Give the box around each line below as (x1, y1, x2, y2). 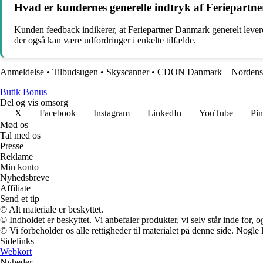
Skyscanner (106, 67, 149, 77)
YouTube (199, 108, 233, 119)
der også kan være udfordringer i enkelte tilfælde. (14, 35, 196, 46)
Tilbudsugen (52, 67, 98, 77)
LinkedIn (147, 108, 181, 119)
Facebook (39, 108, 76, 119)
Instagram (93, 108, 130, 119)
